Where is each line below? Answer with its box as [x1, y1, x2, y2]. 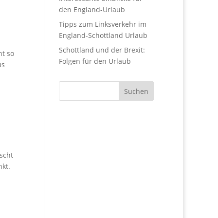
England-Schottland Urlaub [58, 31, 147, 40]
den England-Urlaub [58, 5, 125, 14]
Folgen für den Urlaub [58, 56, 131, 66]
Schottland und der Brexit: [58, 45, 145, 54]
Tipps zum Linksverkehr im [58, 19, 146, 29]
